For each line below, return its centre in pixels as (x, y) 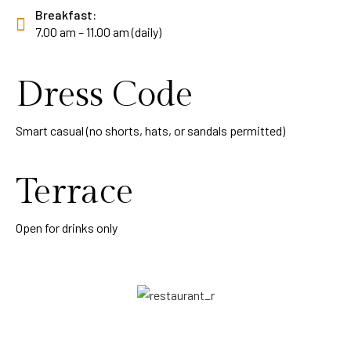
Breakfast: (66, 14)
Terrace (74, 192)
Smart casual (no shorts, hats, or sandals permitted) (150, 130)
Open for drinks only (67, 228)
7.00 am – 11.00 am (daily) (98, 32)
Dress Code (104, 95)
